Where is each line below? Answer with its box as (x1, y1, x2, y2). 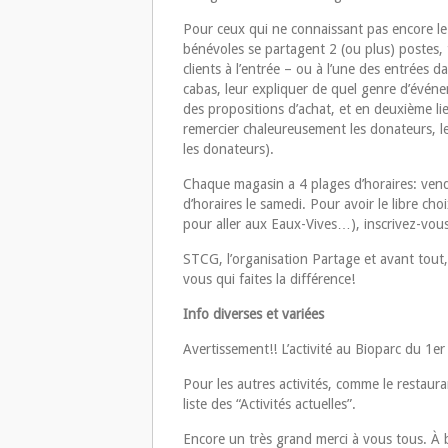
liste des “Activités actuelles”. (183, 396, 356, 413)
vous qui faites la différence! (183, 271, 355, 288)
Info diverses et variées (183, 306, 324, 323)
